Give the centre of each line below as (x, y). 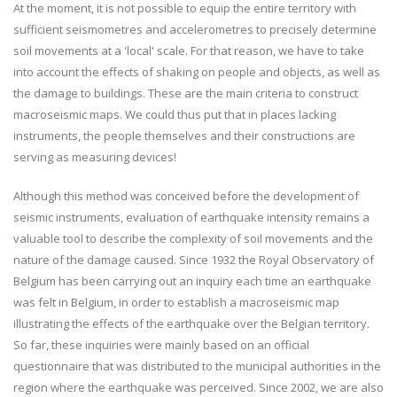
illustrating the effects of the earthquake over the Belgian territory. (191, 323)
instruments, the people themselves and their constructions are (184, 136)
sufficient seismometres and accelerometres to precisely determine (195, 29)
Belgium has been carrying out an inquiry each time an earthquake (192, 281)
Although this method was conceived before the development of (186, 196)
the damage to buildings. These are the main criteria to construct (186, 93)
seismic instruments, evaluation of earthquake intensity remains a (191, 217)
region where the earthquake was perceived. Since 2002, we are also (198, 387)
